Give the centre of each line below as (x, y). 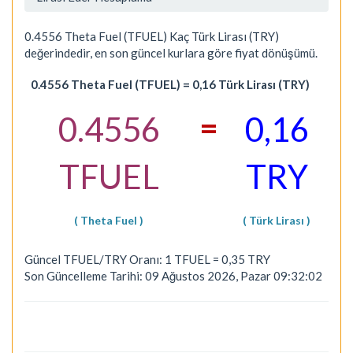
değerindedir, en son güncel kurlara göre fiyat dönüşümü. (171, 53)
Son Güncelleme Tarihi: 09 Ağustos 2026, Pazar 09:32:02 (173, 275)
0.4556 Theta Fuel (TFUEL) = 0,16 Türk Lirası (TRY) (170, 84)
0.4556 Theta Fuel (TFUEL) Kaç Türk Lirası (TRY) (152, 36)
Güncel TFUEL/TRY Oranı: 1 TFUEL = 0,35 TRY (147, 259)
